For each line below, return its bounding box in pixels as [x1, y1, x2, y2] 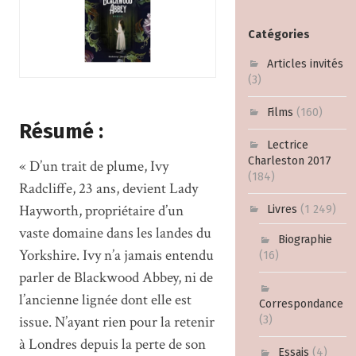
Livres [266, 203, 297, 217]
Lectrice [266, 138, 308, 153]
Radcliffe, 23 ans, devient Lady [18, 178, 198, 199]
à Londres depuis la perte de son [18, 334, 206, 354]
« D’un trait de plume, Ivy [18, 156, 168, 176]
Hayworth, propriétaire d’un [18, 200, 184, 221]
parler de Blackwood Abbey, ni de [18, 267, 213, 288]
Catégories [247, 28, 310, 42]
